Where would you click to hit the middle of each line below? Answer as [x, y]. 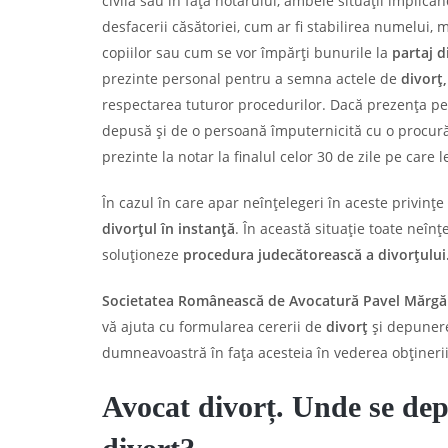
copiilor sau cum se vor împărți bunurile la [247, 52]
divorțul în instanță [168, 228]
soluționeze [142, 254]
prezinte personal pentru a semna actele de [251, 78]
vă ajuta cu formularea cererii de [214, 326]
